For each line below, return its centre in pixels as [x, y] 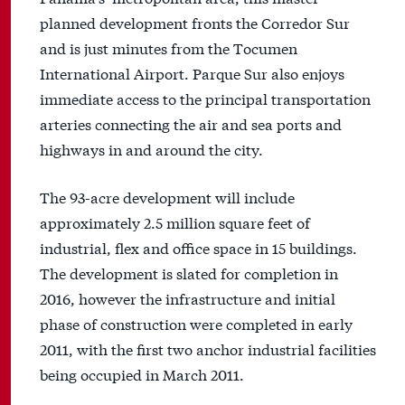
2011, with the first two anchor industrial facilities [208, 349]
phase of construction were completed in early [196, 324]
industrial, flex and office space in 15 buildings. [198, 248]
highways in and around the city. [151, 149]
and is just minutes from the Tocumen [169, 48]
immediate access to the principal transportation [205, 99]
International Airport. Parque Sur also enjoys [192, 73]
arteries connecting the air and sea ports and [191, 124]
